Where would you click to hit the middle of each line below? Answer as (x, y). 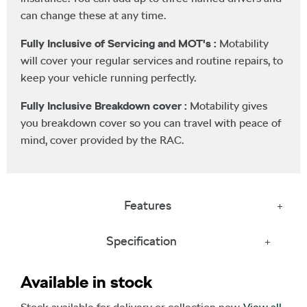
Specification (141, 241)
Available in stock (86, 282)
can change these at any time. (93, 15)
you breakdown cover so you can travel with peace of (151, 123)
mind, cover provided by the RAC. (102, 140)
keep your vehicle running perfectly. (108, 77)
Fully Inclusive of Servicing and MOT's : (120, 43)
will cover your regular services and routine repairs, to (152, 60)
